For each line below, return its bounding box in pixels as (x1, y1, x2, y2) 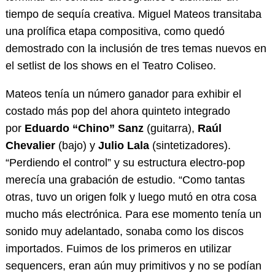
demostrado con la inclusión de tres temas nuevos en (5, 42, 266, 55)
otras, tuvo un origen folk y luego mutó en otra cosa (5, 191, 257, 204)
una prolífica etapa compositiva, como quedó (5, 25, 225, 38)
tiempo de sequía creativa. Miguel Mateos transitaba (5, 8, 261, 21)
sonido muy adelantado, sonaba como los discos (5, 225, 244, 238)
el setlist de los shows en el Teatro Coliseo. (5, 60, 216, 72)
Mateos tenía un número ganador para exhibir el (5, 88, 241, 101)
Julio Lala (98, 139, 149, 152)
